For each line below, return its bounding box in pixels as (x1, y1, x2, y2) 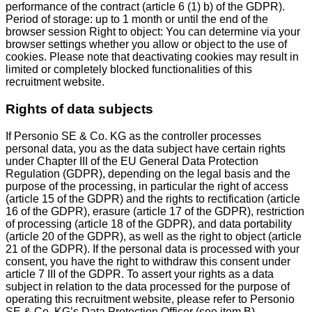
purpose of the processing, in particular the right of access (6, 180, 288, 192)
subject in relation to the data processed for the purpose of (6, 280, 290, 292)
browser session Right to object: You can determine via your (6, 26, 300, 38)
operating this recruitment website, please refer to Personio (6, 292, 295, 305)
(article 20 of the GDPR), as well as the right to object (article (6, 230, 302, 242)
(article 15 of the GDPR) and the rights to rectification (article (6, 192, 300, 205)
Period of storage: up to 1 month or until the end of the (6, 13, 268, 26)
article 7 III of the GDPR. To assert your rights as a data (6, 267, 274, 280)
